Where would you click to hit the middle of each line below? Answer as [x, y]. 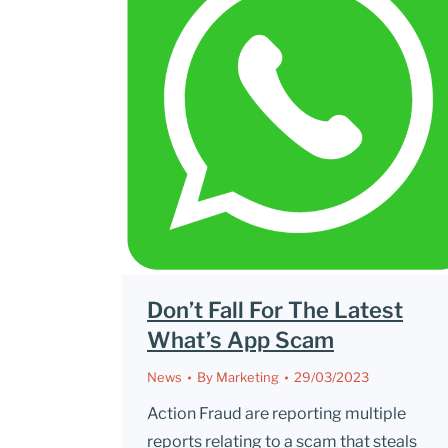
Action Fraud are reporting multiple [276, 413]
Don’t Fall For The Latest [275, 310]
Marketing [247, 377]
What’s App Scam [240, 340]
